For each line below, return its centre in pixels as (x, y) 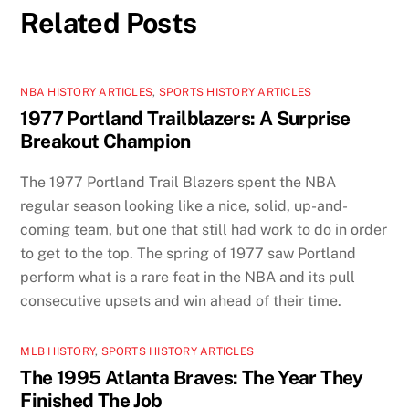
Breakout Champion (105, 141)
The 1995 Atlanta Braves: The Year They (192, 378)
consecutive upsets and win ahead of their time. (181, 301)
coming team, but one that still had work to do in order (204, 230)
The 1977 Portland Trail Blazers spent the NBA (178, 183)
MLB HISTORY (58, 352)
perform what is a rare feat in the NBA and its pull (188, 278)
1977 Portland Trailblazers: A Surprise (185, 118)
